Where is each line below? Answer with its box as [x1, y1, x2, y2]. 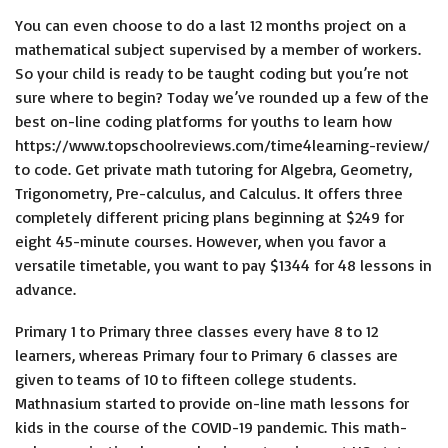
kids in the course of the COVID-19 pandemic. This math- [15, 417, 407, 437]
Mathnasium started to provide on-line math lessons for [15, 393, 409, 413]
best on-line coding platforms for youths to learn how [15, 111, 392, 131]
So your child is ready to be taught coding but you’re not [15, 63, 409, 83]
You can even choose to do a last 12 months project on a [15, 15, 406, 35]
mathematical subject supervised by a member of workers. [15, 39, 421, 59]
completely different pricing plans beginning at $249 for [15, 207, 404, 227]
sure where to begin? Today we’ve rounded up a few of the [15, 87, 429, 107]
